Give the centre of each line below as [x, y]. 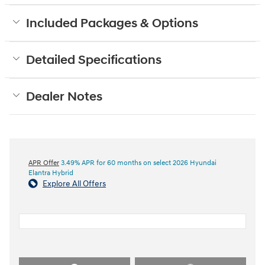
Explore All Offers [74, 184]
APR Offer [44, 163]
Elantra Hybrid [51, 173]
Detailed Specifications [94, 61]
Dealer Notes [64, 97]
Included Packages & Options [112, 24]
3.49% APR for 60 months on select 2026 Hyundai [138, 163]
